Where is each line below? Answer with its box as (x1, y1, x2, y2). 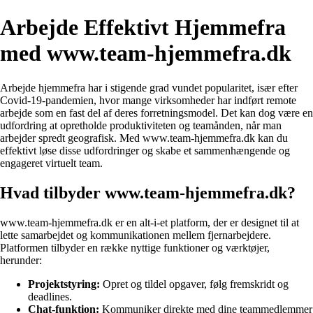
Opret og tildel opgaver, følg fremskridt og (100, 277, 289, 290)
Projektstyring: (28, 277, 100, 290)
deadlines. (28, 290, 72, 303)
